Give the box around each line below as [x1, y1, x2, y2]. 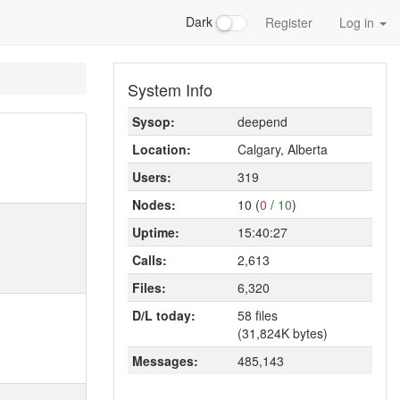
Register [265, 13, 312, 31]
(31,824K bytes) [237, 324, 328, 342]
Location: [132, 140, 191, 158]
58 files [237, 306, 278, 324]
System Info [128, 78, 212, 101]
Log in [339, 13, 378, 31]
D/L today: [132, 306, 196, 324]
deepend [237, 112, 287, 130]
